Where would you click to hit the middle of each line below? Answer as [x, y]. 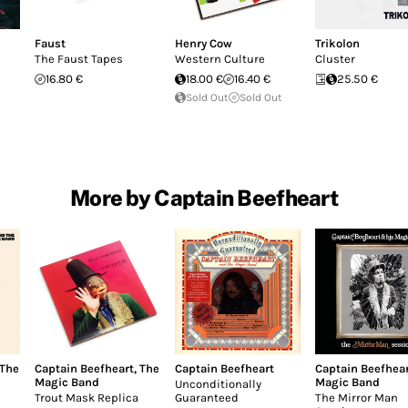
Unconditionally [218, 383]
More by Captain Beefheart [204, 197]
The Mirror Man [357, 397]
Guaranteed [207, 397]
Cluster [335, 59]
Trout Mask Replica [87, 397]
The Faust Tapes [79, 59]
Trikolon [337, 43]
